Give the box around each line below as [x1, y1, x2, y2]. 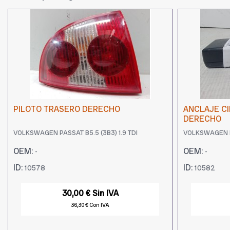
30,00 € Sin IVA [62, 188, 119, 199]
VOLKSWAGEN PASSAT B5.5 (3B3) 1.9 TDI [13, 128, 138, 137]
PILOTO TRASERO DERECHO [13, 103, 120, 114]
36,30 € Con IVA [71, 201, 109, 209]
